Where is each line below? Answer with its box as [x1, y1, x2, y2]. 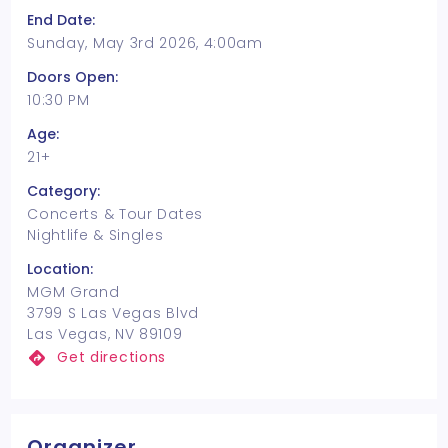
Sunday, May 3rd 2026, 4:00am [27, 33, 263, 53]
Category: [27, 181, 101, 201]
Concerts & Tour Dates [27, 204, 203, 224]
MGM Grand [27, 282, 120, 302]
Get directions [57, 347, 167, 367]
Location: [27, 259, 94, 279]
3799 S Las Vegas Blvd [27, 303, 199, 323]
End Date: [27, 10, 96, 30]
